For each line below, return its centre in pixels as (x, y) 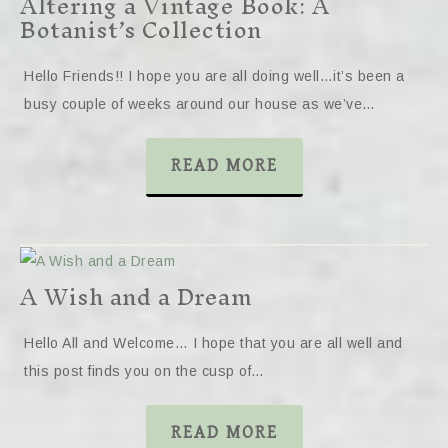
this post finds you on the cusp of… (144, 371)
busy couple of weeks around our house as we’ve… (200, 104)
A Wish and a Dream (136, 297)
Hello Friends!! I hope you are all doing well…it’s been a (214, 76)
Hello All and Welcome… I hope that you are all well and (213, 343)
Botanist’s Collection (141, 30)
